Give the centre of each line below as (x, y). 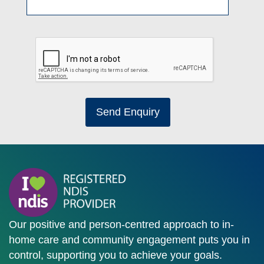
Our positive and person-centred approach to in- (121, 225)
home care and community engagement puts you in (129, 240)
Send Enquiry (128, 112)
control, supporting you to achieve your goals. (115, 255)
